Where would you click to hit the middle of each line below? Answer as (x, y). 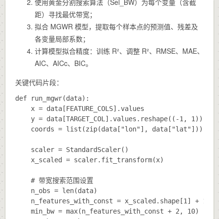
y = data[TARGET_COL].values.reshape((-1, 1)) (109, 119)
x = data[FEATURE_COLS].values (80, 108)
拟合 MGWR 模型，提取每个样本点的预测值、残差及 (116, 26)
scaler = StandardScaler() (72, 149)
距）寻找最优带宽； (66, 14)
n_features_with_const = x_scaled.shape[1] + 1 (111, 201)
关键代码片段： (39, 82)
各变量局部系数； (62, 38)
